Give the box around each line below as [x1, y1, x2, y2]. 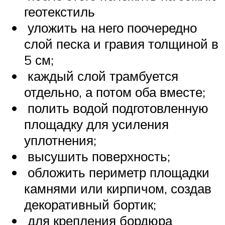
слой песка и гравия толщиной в [24, 35, 218, 52]
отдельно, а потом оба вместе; [24, 83, 205, 100]
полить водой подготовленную [24, 99, 208, 116]
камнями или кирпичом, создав [24, 180, 211, 196]
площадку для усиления [24, 116, 169, 132]
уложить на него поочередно [24, 19, 197, 36]
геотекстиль [24, 3, 95, 20]
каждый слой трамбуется [24, 67, 178, 84]
